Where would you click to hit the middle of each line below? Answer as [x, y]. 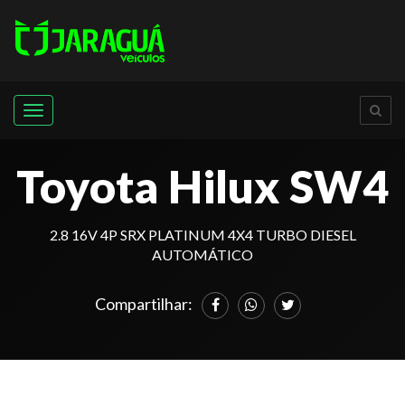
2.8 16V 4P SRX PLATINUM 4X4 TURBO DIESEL [202, 235]
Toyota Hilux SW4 [202, 186]
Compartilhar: [144, 304]
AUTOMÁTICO [202, 254]
